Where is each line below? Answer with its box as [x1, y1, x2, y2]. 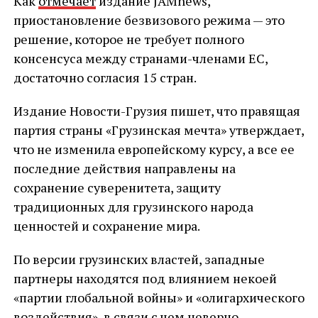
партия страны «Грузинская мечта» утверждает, [13, 121, 304, 138]
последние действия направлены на [13, 160, 236, 177]
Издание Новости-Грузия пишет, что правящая [13, 102, 300, 119]
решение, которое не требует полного [13, 31, 244, 48]
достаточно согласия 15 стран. [13, 69, 197, 86]
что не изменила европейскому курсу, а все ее [13, 141, 295, 158]
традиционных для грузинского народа [13, 198, 253, 215]
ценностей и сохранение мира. [13, 217, 200, 234]
